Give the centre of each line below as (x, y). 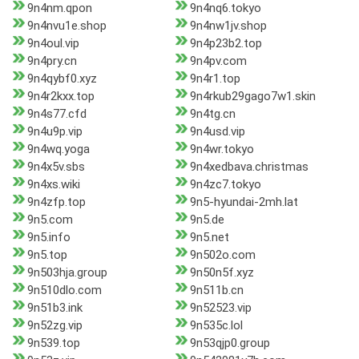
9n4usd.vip (217, 132)
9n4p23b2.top (226, 44)
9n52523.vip (220, 308)
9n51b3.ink (55, 308)
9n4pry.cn (52, 61)
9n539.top (54, 343)
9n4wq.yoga (58, 149)
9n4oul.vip (53, 44)
